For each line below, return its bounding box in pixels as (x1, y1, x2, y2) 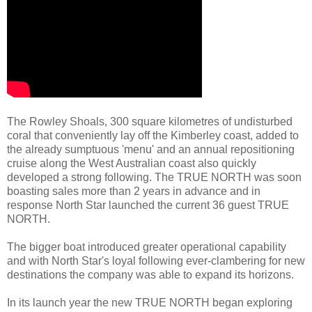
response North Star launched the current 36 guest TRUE (7, 199, 289, 212)
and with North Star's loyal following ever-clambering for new (7, 255, 305, 267)
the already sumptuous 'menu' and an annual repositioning (7, 143, 295, 156)
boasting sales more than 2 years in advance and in (7, 185, 260, 198)
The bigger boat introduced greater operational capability (7, 241, 286, 253)
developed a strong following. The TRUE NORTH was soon (7, 171, 302, 184)
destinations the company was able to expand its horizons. (7, 269, 294, 281)
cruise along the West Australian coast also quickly (7, 157, 256, 170)
